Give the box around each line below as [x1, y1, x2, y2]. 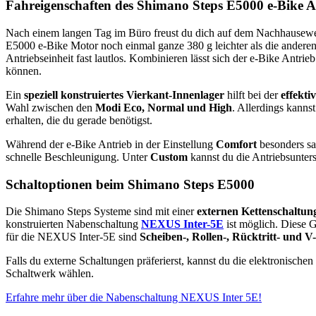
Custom [150, 150, 188, 163]
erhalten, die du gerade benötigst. [6, 114, 152, 126]
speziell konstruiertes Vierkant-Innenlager [24, 88, 224, 101]
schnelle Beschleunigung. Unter [6, 150, 150, 163]
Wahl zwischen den [6, 101, 95, 114]
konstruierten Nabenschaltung [6, 218, 141, 231]
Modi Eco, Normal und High [95, 101, 232, 114]
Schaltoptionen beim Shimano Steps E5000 [6, 176, 255, 192]
